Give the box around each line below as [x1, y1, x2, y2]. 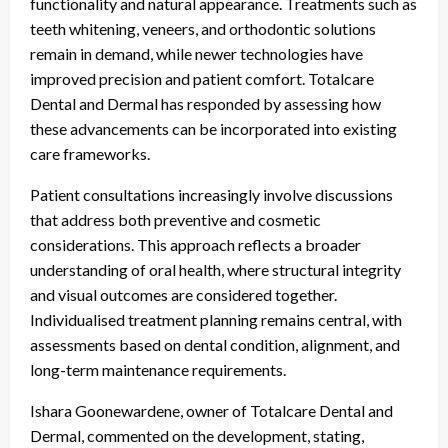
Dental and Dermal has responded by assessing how [30, 94, 381, 114]
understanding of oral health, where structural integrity [30, 260, 401, 280]
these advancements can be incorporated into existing [30, 119, 397, 139]
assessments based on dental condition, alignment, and [30, 335, 400, 355]
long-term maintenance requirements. [30, 360, 286, 380]
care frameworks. [30, 144, 150, 164]
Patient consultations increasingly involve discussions [30, 185, 393, 205]
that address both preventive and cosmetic [30, 210, 321, 230]
